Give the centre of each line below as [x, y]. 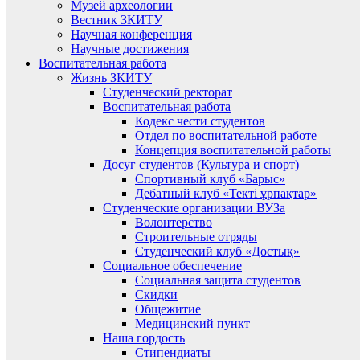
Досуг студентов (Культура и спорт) [201, 164]
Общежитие [168, 309]
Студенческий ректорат [168, 92]
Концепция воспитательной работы [233, 150]
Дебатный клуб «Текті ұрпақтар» [226, 193]
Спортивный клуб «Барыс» [210, 179]
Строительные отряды [196, 237]
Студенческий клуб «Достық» [217, 251]
